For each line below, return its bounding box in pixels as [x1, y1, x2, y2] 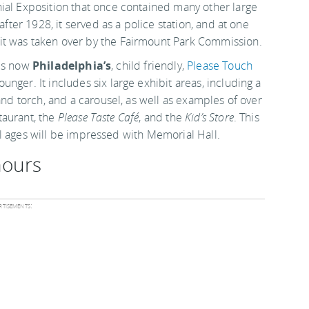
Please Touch [187, 58, 252, 73]
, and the [139, 110, 186, 125]
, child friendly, [111, 58, 188, 73]
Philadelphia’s [32, 58, 112, 73]
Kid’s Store [185, 110, 234, 125]
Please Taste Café [57, 110, 139, 125]
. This [233, 110, 259, 125]
